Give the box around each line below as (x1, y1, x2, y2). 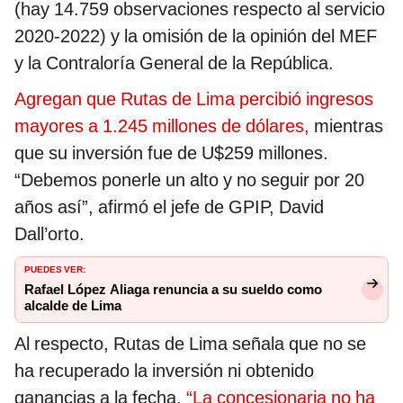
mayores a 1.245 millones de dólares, (14, 114, 309, 137)
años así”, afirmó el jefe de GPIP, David (14, 195, 324, 218)
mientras (309, 114, 383, 137)
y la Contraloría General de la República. (14, 51, 334, 74)
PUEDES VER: (24, 260, 85, 275)
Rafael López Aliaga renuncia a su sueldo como (24, 281, 322, 298)
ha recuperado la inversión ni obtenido (14, 359, 314, 381)
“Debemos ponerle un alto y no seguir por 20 (14, 168, 364, 191)
